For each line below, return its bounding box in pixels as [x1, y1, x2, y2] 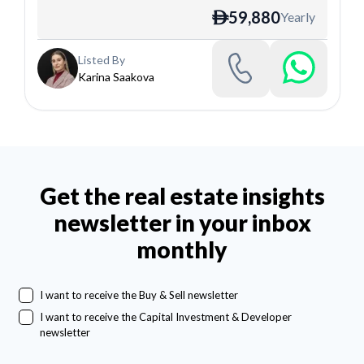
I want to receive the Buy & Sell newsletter [39, 288, 238, 302]
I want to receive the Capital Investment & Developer [39, 310, 292, 323]
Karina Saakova [77, 70, 154, 84]
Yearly [279, 8, 315, 24]
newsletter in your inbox [53, 209, 311, 237]
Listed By [77, 53, 125, 67]
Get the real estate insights [39, 182, 325, 210]
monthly [136, 236, 227, 264]
